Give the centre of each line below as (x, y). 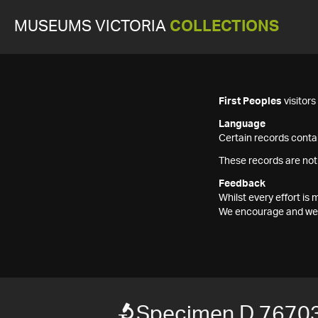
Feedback (242, 184)
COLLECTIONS (224, 27)
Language (242, 124)
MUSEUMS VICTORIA (92, 27)
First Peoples (250, 102)
